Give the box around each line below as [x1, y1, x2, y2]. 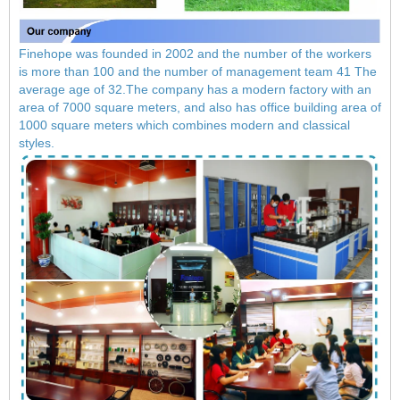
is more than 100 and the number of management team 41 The [19, 64, 377, 79]
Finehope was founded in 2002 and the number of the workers [19, 46, 371, 62]
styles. [19, 136, 54, 151]
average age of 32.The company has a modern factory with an [19, 82, 371, 97]
